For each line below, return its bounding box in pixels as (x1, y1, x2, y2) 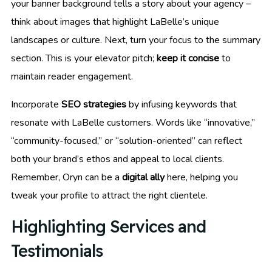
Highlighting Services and (11, 216, 206, 237)
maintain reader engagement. (11, 70, 133, 84)
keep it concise (157, 52, 219, 66)
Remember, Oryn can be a (11, 171, 122, 185)
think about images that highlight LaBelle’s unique (11, 15, 219, 29)
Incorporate (11, 98, 61, 112)
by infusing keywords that (126, 98, 237, 112)
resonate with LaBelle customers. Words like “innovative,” (11, 116, 255, 130)
